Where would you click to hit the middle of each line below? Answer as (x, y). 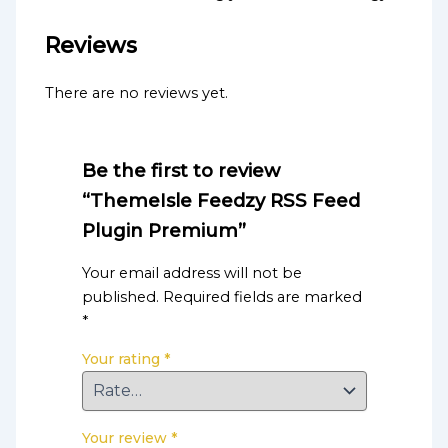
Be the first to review (180, 171)
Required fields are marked (262, 296)
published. (120, 296)
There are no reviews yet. (137, 93)
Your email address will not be (191, 272)
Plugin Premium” (163, 231)
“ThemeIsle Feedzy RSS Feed (220, 201)
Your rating (122, 359)
